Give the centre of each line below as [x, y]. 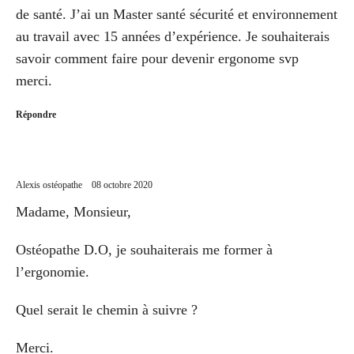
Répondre [36, 114]
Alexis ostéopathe [49, 185]
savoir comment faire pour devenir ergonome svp [157, 58]
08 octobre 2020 [122, 185]
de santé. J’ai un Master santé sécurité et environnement [177, 14]
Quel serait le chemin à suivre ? [107, 309]
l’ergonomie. [53, 271]
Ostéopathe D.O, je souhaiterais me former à [144, 249]
